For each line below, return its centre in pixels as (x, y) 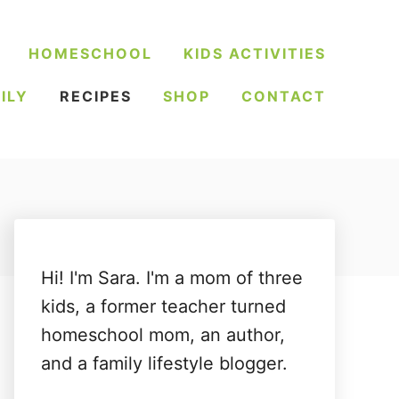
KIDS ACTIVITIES (255, 53)
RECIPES (96, 96)
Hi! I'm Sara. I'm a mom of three (172, 278)
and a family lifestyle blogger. (164, 363)
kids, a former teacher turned (163, 306)
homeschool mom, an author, (163, 335)
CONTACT (284, 96)
